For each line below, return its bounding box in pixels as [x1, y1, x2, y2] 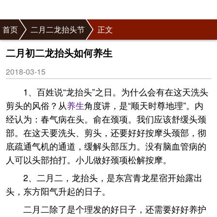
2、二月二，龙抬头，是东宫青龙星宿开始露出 [23, 171, 202, 184]
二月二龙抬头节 [31, 24, 85, 35]
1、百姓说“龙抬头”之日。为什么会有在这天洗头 [23, 85, 208, 98]
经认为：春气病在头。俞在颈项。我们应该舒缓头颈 [6, 112, 206, 125]
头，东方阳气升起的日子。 [6, 185, 110, 197]
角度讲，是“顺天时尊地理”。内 [84, 99, 203, 111]
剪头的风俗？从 [6, 99, 67, 111]
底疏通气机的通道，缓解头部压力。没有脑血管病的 [6, 139, 206, 152]
